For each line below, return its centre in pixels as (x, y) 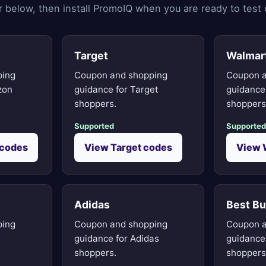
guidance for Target (116, 89)
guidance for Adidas (117, 238)
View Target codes (128, 147)
